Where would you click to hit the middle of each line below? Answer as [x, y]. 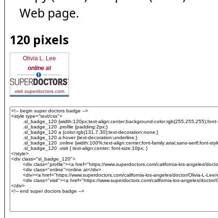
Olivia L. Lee [39, 58]
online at [39, 68]
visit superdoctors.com [39, 91]
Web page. [49, 13]
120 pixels [39, 40]
